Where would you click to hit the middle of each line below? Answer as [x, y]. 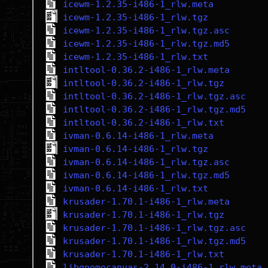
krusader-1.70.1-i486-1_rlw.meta [146, 202]
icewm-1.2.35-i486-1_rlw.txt [135, 57]
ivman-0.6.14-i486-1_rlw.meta [138, 136]
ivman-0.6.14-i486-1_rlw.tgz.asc [146, 162]
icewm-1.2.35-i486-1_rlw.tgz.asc [146, 31]
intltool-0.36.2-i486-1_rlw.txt [143, 123]
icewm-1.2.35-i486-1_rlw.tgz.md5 [146, 44]
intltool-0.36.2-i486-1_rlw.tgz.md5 [154, 109]
